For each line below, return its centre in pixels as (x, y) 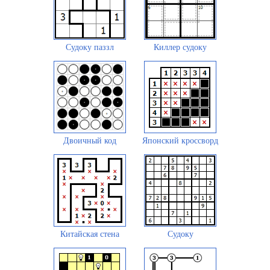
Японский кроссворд (180, 140)
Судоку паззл (90, 47)
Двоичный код (90, 140)
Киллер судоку (180, 47)
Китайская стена (90, 234)
